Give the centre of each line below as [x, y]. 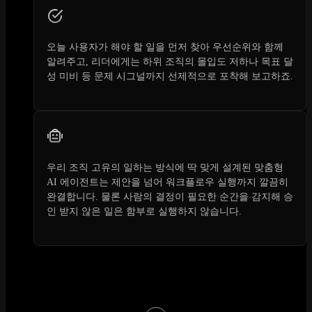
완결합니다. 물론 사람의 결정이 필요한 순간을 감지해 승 [170, 197]
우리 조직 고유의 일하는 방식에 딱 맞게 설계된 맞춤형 [165, 168]
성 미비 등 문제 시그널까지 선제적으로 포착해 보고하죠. [170, 77]
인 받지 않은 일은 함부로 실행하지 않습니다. [144, 212]
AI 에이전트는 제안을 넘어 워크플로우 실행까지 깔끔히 [167, 182]
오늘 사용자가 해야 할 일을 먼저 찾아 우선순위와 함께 [165, 47]
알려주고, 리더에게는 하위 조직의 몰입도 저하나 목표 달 [170, 62]
